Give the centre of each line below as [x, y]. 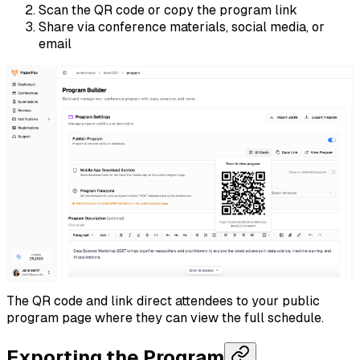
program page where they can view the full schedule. [165, 317]
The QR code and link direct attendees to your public [163, 301]
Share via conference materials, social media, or [182, 27]
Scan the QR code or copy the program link [168, 10]
